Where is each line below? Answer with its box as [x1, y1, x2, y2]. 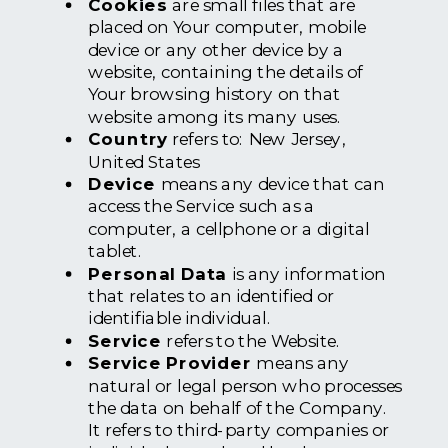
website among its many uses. [88, 106, 342, 127]
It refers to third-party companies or [88, 419, 390, 441]
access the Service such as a [88, 195, 315, 217]
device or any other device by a [88, 38, 344, 60]
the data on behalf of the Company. [88, 397, 389, 419]
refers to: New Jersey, [172, 128, 347, 150]
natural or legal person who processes [88, 374, 402, 396]
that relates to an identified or [88, 285, 335, 307]
